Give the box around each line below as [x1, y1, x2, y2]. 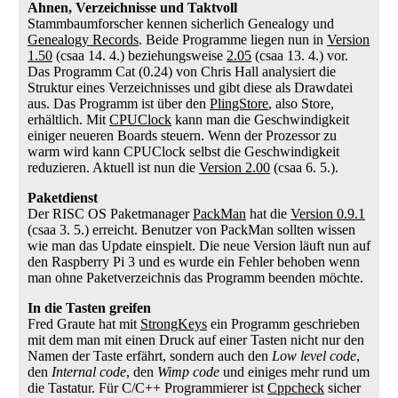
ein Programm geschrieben [207, 316, 360, 331]
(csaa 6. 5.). [270, 160, 338, 175]
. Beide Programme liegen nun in [139, 32, 327, 47]
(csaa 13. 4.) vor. [251, 48, 348, 63]
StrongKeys [140, 316, 207, 331]
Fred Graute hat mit [28, 316, 140, 331]
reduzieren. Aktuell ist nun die [28, 160, 199, 175]
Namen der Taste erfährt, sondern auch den [28, 348, 272, 363]
